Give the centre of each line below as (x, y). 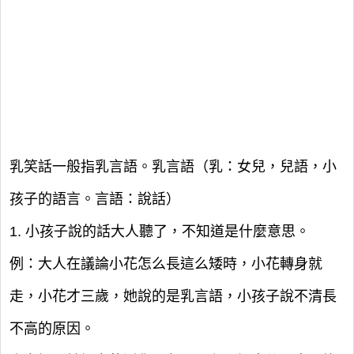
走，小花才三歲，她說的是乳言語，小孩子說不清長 (173, 296)
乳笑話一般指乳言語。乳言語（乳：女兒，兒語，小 (173, 167)
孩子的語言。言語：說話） (95, 199)
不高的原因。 (52, 329)
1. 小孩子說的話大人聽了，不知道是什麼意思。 (160, 232)
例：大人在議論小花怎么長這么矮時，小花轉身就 (166, 264)
